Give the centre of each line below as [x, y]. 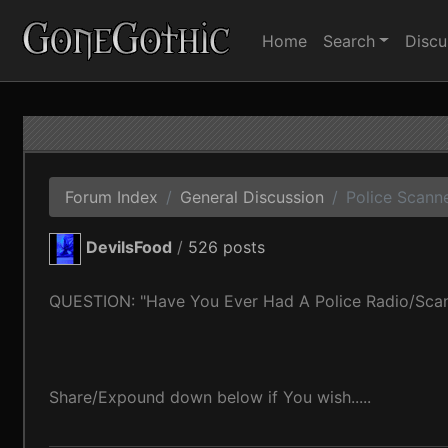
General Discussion [252, 197]
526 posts [227, 247]
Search [349, 40]
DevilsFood [129, 247]
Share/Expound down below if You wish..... [210, 397]
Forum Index [112, 197]
